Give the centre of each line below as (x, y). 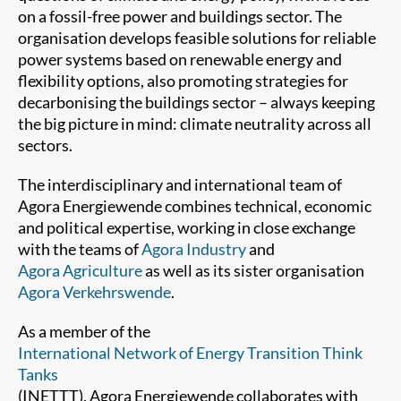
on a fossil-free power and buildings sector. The (180, 16)
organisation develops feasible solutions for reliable (197, 37)
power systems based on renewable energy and (180, 59)
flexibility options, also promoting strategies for (183, 80)
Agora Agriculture (80, 270)
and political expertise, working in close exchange (187, 227)
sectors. (45, 145)
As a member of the (84, 331)
